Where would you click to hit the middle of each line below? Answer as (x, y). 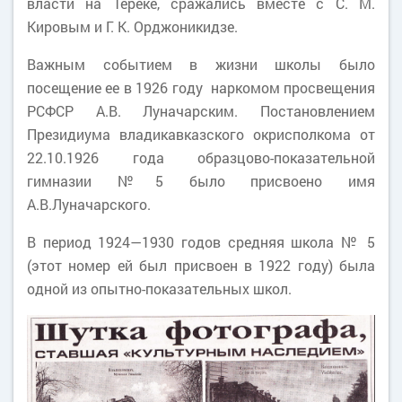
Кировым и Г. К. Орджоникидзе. (132, 26)
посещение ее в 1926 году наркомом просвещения (201, 87)
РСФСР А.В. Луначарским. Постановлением (201, 111)
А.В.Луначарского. (96, 204)
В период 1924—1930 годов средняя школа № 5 (201, 242)
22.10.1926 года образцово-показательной (201, 157)
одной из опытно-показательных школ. (159, 288)
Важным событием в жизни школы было (201, 64)
